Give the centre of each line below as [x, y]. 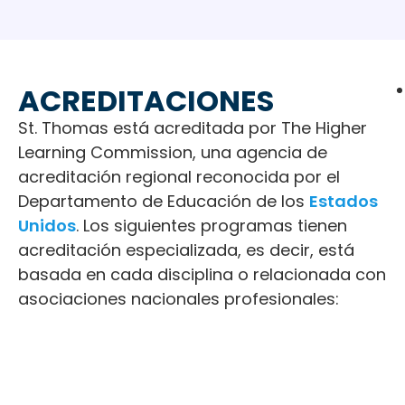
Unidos [47, 225]
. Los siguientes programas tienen [212, 225]
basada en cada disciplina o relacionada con [202, 274]
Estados [344, 201]
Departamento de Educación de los [164, 201]
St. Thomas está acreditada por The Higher [193, 127]
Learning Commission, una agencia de [173, 152]
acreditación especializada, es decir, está [186, 250]
